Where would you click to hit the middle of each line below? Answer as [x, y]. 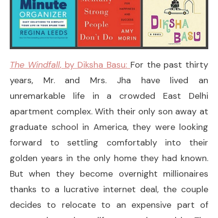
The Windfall [35, 64]
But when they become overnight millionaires [109, 173]
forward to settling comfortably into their [109, 142]
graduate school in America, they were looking [109, 127]
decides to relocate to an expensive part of [109, 205]
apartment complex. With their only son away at [109, 111]
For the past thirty [169, 64]
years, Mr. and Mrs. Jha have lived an [109, 80]
